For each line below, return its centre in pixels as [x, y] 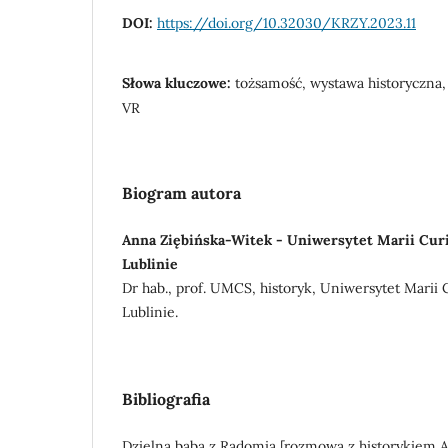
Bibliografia [166, 398]
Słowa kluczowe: [178, 82]
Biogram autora [181, 192]
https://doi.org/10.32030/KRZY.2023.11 [286, 22]
